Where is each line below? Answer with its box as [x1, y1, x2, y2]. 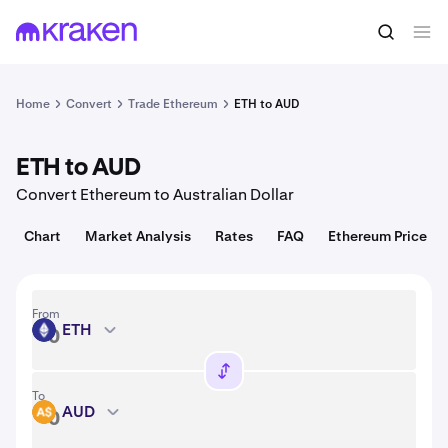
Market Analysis [85, 227, 191, 245]
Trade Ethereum [128, 96, 218, 112]
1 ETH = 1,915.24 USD [16, 24, 179, 40]
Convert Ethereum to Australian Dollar [16, 184, 294, 205]
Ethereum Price [328, 227, 427, 245]
